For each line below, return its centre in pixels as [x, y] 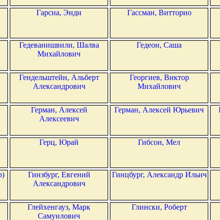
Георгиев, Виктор [159, 78]
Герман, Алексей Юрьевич [159, 110]
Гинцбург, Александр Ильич [159, 175]
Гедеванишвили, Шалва [59, 45]
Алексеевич [59, 119]
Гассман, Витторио [159, 13]
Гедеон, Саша [159, 45]
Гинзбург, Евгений [59, 175]
